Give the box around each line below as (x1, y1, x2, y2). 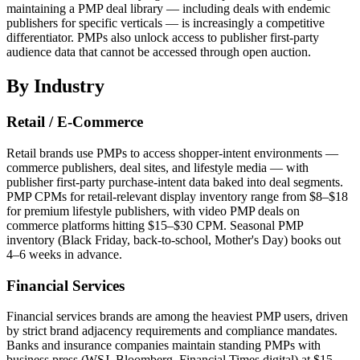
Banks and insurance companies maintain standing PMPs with (6, 338, 321, 353)
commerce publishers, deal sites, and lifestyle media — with (6, 160, 309, 174)
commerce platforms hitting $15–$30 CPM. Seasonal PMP (6, 218, 303, 232)
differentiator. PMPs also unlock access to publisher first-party (6, 31, 319, 45)
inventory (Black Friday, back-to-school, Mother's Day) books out (6, 232, 341, 247)
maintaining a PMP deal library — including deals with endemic (6, 2, 330, 16)
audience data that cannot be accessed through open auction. (6, 45, 311, 59)
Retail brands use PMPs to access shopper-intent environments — (6, 145, 338, 160)
